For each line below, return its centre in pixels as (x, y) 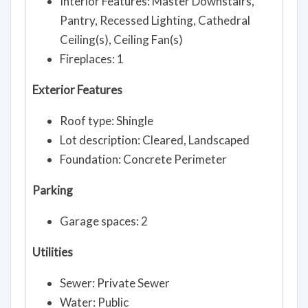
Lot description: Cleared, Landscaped (155, 140)
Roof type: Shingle (107, 120)
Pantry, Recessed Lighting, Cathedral (155, 20)
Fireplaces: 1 (92, 58)
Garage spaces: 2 (104, 221)
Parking (53, 190)
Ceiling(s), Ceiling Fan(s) (121, 39)
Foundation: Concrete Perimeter (143, 159)
